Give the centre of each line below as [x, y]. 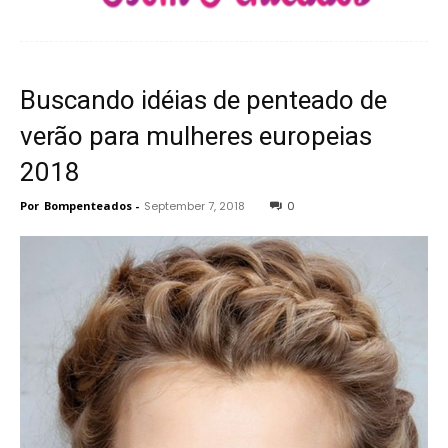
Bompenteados [88, 206]
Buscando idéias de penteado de [203, 100]
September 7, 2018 [194, 206]
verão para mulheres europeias [196, 136]
